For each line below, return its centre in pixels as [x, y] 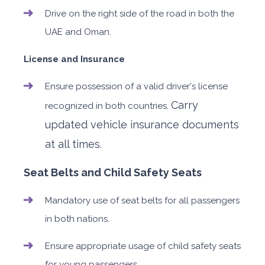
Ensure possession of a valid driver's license [136, 87]
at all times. [73, 144]
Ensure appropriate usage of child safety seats [143, 246]
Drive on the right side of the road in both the [140, 14]
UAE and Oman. [78, 32]
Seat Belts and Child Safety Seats [113, 173]
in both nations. [77, 219]
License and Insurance [74, 59]
